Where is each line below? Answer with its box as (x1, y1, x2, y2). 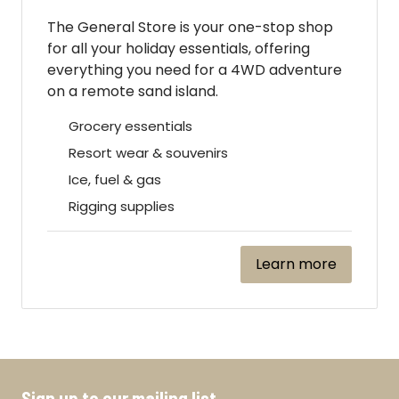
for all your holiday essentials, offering (47, 37, 310, 59)
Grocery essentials (69, 116, 192, 135)
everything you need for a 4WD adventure (47, 59, 342, 80)
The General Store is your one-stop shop (47, 16, 333, 37)
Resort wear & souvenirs (69, 142, 228, 162)
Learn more (256, 253, 337, 274)
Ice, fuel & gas (69, 169, 161, 189)
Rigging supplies (69, 196, 175, 216)
